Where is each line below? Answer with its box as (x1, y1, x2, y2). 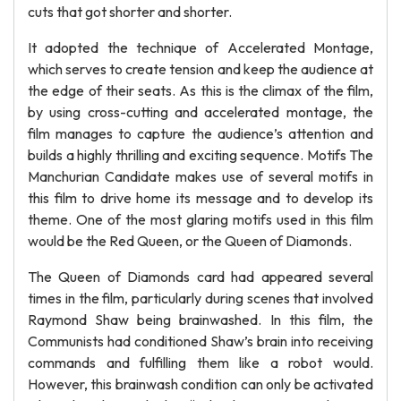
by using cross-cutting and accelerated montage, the (28, 103, 373, 121)
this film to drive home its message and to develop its (28, 189, 373, 207)
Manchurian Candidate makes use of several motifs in (28, 167, 373, 185)
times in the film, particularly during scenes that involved (28, 289, 373, 307)
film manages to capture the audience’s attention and (28, 124, 373, 142)
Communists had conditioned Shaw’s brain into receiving (28, 332, 373, 350)
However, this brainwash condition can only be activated (28, 375, 373, 393)
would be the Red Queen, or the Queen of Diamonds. (28, 232, 352, 250)
